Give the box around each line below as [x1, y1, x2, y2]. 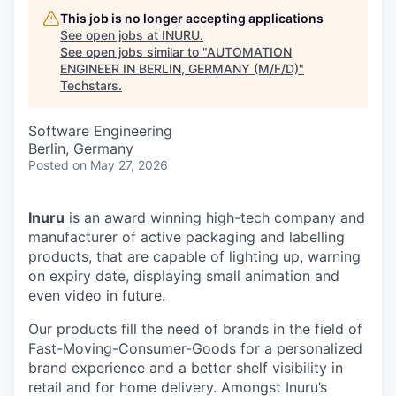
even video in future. [28, 286, 165, 304]
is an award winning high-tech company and [65, 209, 365, 226]
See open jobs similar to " [60, 44, 207, 59]
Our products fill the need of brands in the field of [28, 320, 362, 338]
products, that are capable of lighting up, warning [28, 247, 361, 265]
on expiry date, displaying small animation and [28, 267, 339, 285]
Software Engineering [28, 122, 172, 140]
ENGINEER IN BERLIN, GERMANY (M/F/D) [60, 61, 299, 76]
